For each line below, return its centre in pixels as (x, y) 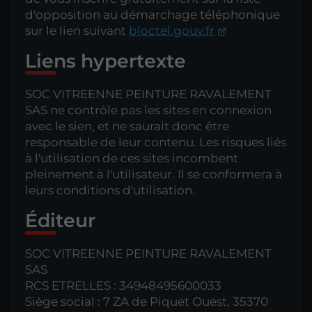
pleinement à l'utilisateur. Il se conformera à (154, 174)
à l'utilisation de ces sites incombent (132, 158)
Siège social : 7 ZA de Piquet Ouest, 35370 (147, 302)
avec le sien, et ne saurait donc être (127, 126)
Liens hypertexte (106, 61)
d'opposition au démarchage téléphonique (153, 14)
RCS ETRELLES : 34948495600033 (124, 286)
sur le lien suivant (77, 30)
